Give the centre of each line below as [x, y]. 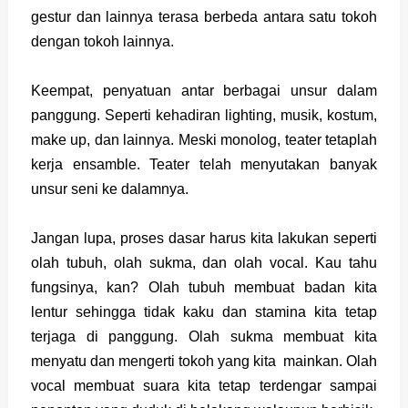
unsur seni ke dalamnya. [109, 189]
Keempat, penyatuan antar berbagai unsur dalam [204, 91]
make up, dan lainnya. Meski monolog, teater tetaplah [204, 140]
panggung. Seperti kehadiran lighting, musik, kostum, [204, 115]
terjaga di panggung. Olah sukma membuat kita [204, 337]
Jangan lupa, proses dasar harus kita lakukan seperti [204, 238]
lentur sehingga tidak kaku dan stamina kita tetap [204, 312]
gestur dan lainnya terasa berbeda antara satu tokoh [204, 17]
